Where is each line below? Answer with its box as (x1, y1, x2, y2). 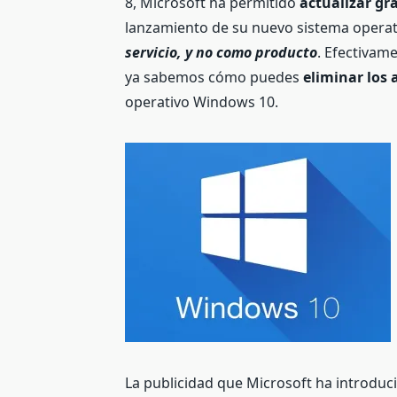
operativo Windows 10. (125, 91, 279, 112)
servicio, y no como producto (125, 42, 318, 62)
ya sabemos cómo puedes (125, 66, 304, 87)
